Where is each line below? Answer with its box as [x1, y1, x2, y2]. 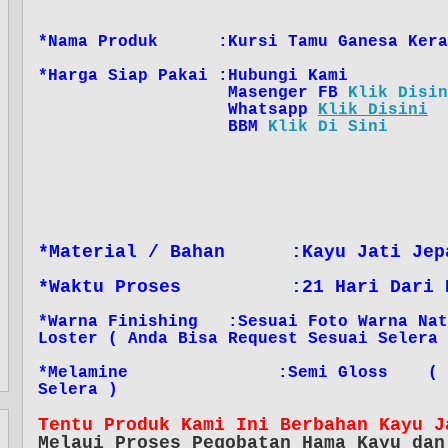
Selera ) [38, 381, 128, 399]
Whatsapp [38, 101, 318, 119]
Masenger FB [38, 84, 348, 102]
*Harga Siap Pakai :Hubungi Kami [38, 67, 348, 85]
